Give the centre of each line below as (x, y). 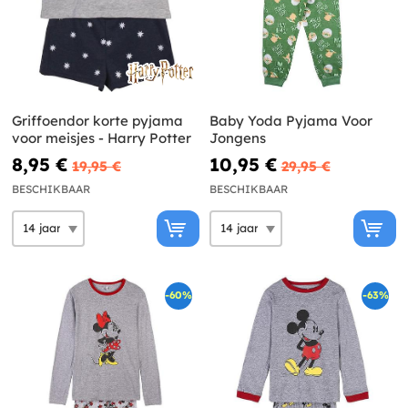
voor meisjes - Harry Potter (102, 138)
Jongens (237, 138)
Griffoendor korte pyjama (97, 120)
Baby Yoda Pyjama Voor (291, 120)
